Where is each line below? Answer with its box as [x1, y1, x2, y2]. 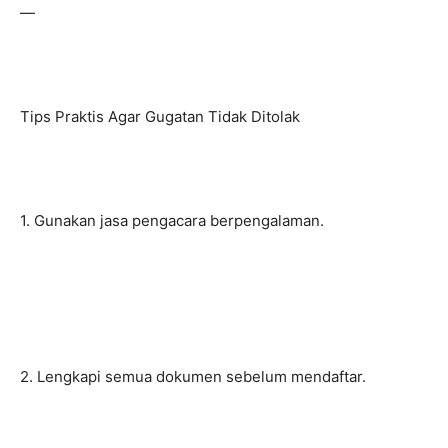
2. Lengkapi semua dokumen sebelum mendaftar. [20, 367, 366, 386]
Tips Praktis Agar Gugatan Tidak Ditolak [20, 107, 300, 126]
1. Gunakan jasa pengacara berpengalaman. [20, 211, 324, 230]
